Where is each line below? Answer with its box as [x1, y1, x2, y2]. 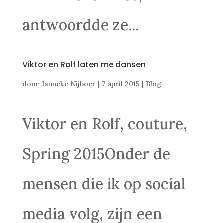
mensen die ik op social [22, 174, 186, 193]
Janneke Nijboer [41, 79, 96, 88]
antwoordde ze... [22, 15, 139, 34]
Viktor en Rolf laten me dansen [22, 59, 146, 70]
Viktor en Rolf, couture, [22, 114, 187, 133]
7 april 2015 [101, 79, 140, 88]
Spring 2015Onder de [22, 144, 170, 163]
